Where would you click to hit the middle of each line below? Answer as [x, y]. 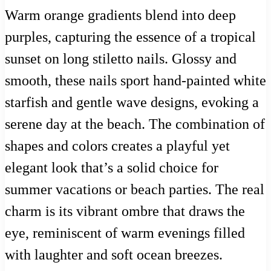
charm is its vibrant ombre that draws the [125, 211]
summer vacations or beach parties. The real [135, 189]
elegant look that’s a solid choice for [112, 167]
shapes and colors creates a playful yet [117, 145]
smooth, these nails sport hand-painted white [135, 80]
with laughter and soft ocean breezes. [114, 254]
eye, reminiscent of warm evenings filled [125, 233]
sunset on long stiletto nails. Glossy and [121, 58]
